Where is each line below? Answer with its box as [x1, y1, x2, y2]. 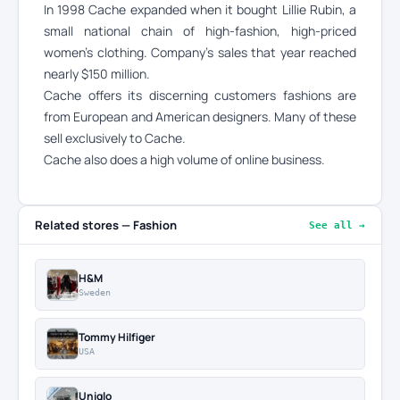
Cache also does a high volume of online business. [44, 151, 325, 168]
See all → [309, 219, 365, 231]
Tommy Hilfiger [79, 329, 155, 345]
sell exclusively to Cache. [44, 129, 186, 146]
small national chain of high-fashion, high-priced [44, 22, 356, 39]
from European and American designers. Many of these [44, 108, 356, 125]
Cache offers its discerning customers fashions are [44, 87, 356, 104]
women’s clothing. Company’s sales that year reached [44, 44, 356, 61]
